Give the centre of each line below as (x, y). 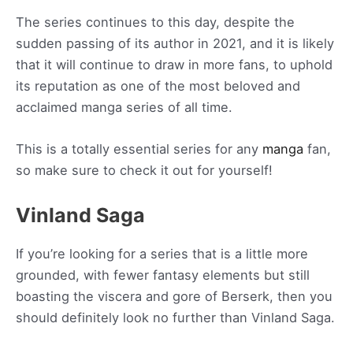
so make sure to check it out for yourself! (144, 171)
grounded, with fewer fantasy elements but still (163, 275)
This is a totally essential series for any (139, 149)
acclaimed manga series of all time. (124, 108)
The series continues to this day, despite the (155, 22)
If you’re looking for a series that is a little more (162, 253)
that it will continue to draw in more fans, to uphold (174, 65)
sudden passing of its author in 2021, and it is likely (175, 44)
